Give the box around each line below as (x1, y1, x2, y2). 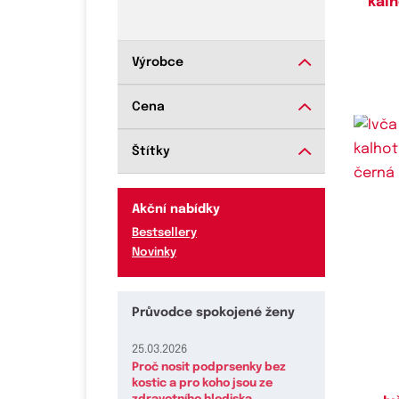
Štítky (132, 145, 170, 159)
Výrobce (132, 56, 183, 69)
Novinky (132, 247, 176, 259)
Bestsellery (132, 227, 197, 240)
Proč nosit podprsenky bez (132, 362, 286, 374)
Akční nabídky (132, 203, 220, 216)
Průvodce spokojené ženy (132, 306, 295, 320)
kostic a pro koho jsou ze (132, 378, 273, 390)
